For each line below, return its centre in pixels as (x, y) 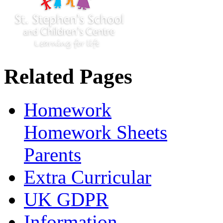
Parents (53, 154)
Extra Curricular (88, 177)
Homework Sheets (96, 132)
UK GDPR (66, 199)
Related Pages (68, 76)
